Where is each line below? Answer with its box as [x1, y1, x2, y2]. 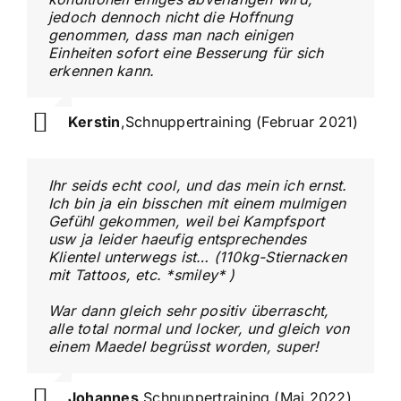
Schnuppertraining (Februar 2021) [124, 113, 359, 132]
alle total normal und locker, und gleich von [47, 319, 350, 337]
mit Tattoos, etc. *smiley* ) [47, 265, 235, 284]
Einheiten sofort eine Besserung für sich [47, 43, 324, 62]
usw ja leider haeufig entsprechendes [47, 229, 307, 248]
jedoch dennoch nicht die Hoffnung [47, 7, 293, 26]
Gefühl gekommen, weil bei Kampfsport [47, 211, 325, 230]
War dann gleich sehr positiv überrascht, [47, 301, 329, 320]
